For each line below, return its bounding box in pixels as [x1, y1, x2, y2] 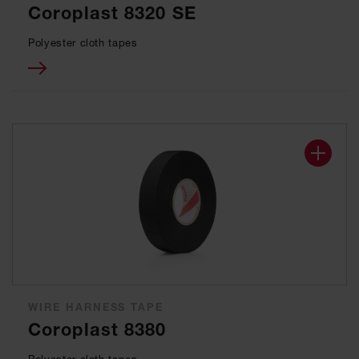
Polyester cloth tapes [28, 36, 138, 49]
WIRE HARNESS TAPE [28, 301, 164, 313]
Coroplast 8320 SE [28, 2, 196, 24]
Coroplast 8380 [28, 319, 167, 341]
